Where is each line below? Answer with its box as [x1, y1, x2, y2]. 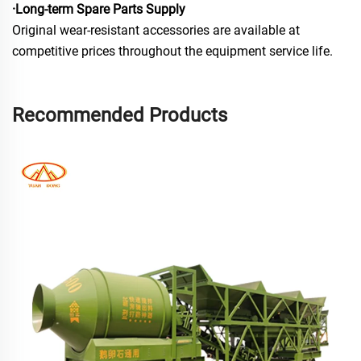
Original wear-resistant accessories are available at [12, 22, 300, 38]
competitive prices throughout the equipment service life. [12, 43, 333, 59]
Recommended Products [12, 103, 227, 127]
